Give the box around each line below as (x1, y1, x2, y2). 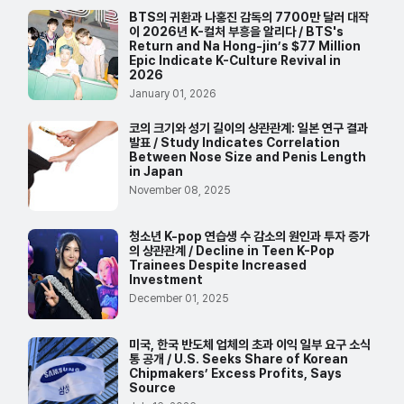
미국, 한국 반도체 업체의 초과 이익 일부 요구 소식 (129, 337, 371, 352)
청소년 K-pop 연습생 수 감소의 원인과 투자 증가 (129, 229, 370, 243)
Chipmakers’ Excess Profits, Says (129, 366, 342, 381)
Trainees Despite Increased (129, 258, 307, 272)
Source (129, 381, 176, 395)
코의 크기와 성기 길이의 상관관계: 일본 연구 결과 (129, 121, 368, 135)
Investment (129, 272, 203, 287)
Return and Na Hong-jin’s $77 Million (129, 39, 361, 53)
